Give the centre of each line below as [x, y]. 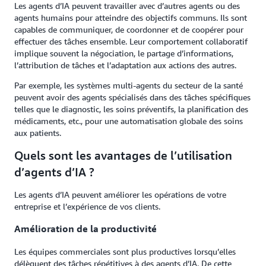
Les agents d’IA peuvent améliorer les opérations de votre [120, 194]
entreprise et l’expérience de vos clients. [87, 206]
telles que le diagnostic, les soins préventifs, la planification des [131, 109]
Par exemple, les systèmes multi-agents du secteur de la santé [129, 85]
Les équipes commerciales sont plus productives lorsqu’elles [125, 251]
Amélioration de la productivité [85, 229]
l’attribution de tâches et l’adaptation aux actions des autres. [125, 65]
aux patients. [38, 133]
